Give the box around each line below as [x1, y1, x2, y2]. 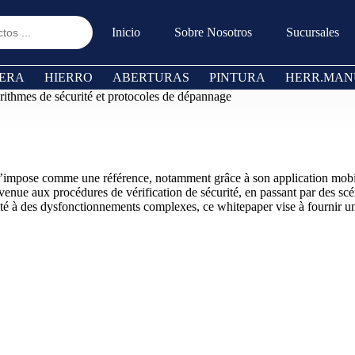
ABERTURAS [113, 71, 189, 84]
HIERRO [44, 71, 93, 84]
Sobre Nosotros [174, 25, 252, 39]
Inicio [112, 25, 140, 39]
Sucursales [286, 25, 339, 39]
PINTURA [209, 71, 265, 84]
